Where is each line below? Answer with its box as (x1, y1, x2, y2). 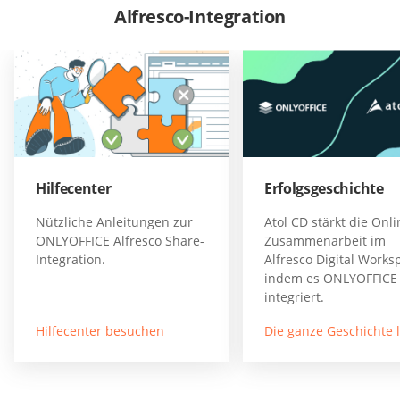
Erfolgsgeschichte (264, 179, 384, 199)
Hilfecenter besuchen (36, 322, 164, 340)
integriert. (264, 288, 324, 306)
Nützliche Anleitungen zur (36, 213, 193, 231)
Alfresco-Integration (113, 4, 286, 29)
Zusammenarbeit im (264, 232, 386, 250)
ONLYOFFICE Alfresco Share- (36, 232, 204, 250)
